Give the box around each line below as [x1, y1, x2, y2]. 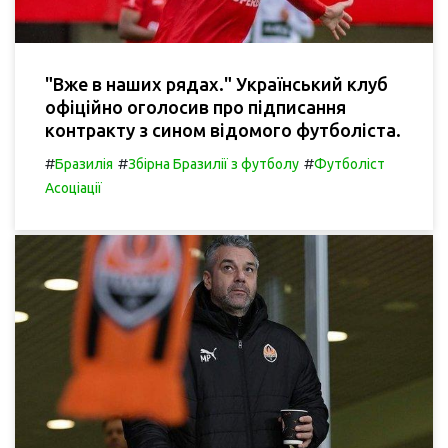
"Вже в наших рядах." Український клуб [45, 73, 388, 94]
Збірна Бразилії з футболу [128, 155, 299, 172]
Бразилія [55, 155, 113, 172]
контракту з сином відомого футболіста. [45, 119, 401, 140]
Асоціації [45, 179, 102, 196]
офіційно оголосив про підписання [45, 96, 346, 117]
